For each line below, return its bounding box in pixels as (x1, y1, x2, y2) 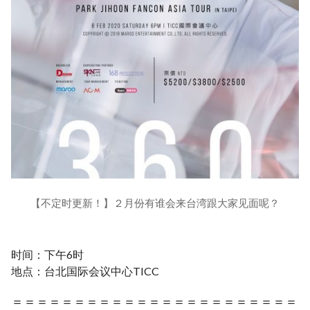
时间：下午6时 (11, 247, 84, 261)
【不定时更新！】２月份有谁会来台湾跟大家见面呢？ (30, 196, 280, 209)
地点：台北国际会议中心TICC (11, 264, 159, 277)
